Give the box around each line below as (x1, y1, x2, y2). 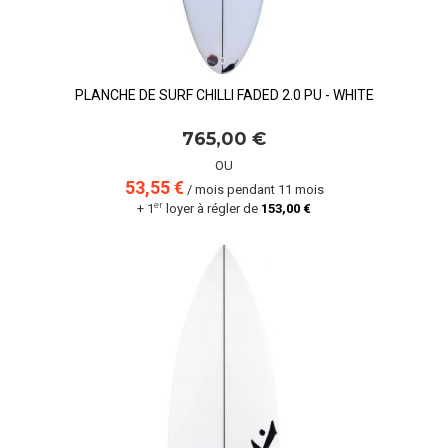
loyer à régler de (163, 201, 261, 216)
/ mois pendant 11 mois (183, 182, 324, 197)
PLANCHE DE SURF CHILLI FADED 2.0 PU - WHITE (74, 87, 374, 103)
